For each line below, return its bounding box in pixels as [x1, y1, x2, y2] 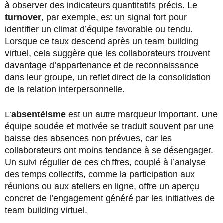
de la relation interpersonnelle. [5, 84, 125, 94]
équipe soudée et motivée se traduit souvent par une [5, 121, 214, 131]
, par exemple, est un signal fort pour [41, 12, 187, 22]
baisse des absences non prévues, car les [5, 133, 172, 143]
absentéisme [11, 109, 66, 119]
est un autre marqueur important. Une [66, 109, 218, 119]
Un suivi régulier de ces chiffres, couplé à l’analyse [5, 157, 206, 167]
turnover [5, 12, 41, 22]
